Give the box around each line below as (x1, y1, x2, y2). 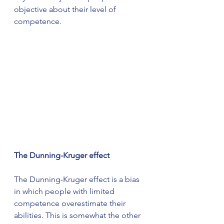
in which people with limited (14, 186, 116, 196)
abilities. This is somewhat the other (14, 210, 142, 220)
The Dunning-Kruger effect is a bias (14, 174, 141, 184)
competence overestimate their (14, 198, 127, 208)
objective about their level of (14, 4, 118, 14)
